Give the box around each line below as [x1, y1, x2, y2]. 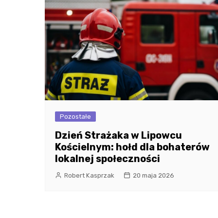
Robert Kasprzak [64, 171, 114, 179]
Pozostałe [60, 112, 91, 120]
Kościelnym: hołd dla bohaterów [55, 141, 210, 153]
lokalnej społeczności [55, 152, 160, 164]
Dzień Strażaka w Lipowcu [55, 129, 182, 141]
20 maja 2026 [133, 171, 174, 179]
